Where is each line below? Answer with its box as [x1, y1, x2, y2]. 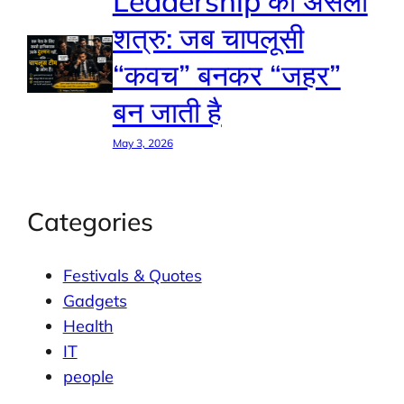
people [62, 366, 114, 388]
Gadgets [62, 290, 127, 312]
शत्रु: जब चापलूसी [112, 20, 304, 57]
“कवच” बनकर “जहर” [112, 57, 341, 94]
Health [62, 316, 114, 337]
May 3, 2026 [112, 136, 173, 151]
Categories [26, 206, 153, 238]
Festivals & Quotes [62, 265, 202, 287]
